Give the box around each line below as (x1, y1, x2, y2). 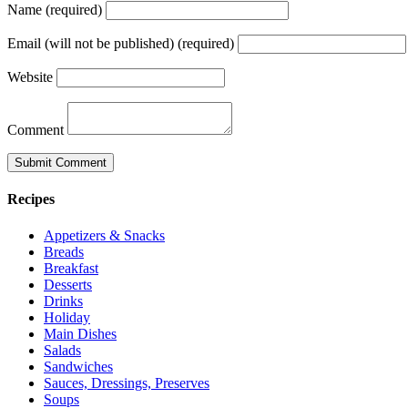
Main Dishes (44, 325, 117, 342)
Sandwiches (44, 358, 113, 374)
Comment (7, 121, 64, 138)
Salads (44, 342, 81, 358)
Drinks (44, 292, 83, 309)
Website (7, 68, 53, 85)
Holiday (44, 309, 90, 325)
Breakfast (44, 260, 98, 276)
